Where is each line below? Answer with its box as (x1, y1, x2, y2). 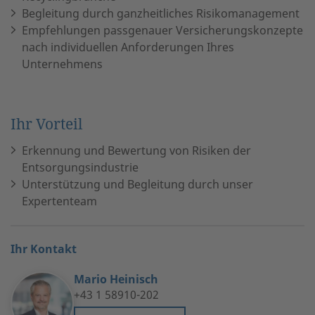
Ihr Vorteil (11, 113, 83, 134)
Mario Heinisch (74, 271, 158, 287)
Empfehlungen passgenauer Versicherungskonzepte (22, 22, 303, 38)
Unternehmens (22, 56, 103, 72)
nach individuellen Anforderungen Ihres (22, 39, 234, 55)
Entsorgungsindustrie (22, 159, 139, 175)
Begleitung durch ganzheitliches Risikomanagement (22, 5, 300, 21)
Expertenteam (22, 193, 97, 209)
